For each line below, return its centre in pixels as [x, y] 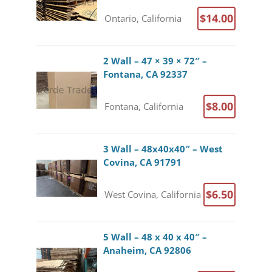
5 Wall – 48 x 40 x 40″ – [155, 237]
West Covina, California [152, 194]
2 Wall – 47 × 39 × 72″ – [155, 61]
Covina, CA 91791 [142, 162]
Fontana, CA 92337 [145, 74]
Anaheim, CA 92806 [147, 250]
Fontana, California [144, 106]
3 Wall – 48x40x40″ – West [163, 149]
